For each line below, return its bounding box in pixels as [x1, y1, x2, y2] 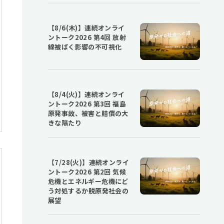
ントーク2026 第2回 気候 [48, 166, 126, 176]
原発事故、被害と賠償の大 [48, 108, 128, 118]
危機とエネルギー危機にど [48, 176, 128, 186]
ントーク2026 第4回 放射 [48, 32, 126, 42]
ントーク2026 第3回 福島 [48, 99, 126, 109]
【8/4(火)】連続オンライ [48, 89, 125, 99]
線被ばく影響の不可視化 [48, 41, 122, 51]
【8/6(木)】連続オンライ [48, 22, 125, 32]
